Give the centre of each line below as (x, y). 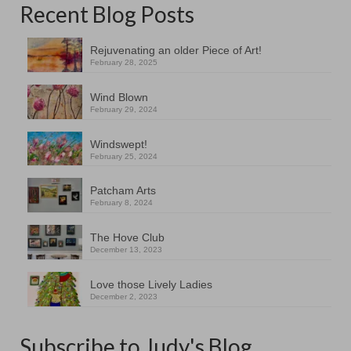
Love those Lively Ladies (151, 284)
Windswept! (119, 144)
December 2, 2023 (124, 296)
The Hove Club (127, 238)
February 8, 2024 (121, 203)
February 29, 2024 (124, 109)
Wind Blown (119, 97)
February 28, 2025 (124, 63)
